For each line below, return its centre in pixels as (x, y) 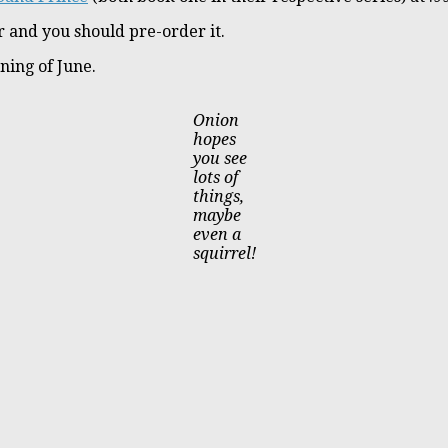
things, (218, 196)
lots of (215, 177)
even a (216, 234)
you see (219, 158)
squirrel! (224, 253)
